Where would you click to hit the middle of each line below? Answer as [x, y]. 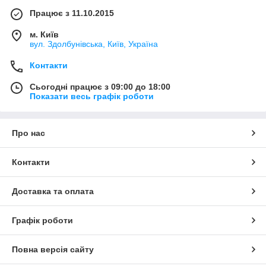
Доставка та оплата [53, 191]
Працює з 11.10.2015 [72, 13]
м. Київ [44, 34]
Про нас [28, 133]
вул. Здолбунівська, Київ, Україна [94, 44]
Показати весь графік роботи [92, 96]
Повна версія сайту [53, 249]
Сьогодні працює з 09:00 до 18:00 [100, 86]
